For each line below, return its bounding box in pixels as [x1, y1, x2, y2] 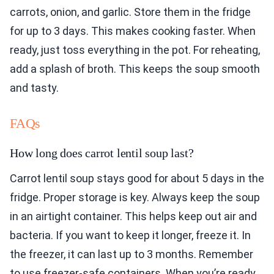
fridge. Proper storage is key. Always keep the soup [10, 191, 260, 204]
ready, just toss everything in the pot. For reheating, [10, 43, 260, 57]
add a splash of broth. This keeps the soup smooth [10, 62, 260, 76]
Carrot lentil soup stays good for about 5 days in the [10, 172, 264, 185]
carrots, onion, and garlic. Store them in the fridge [10, 6, 251, 19]
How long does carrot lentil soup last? [10, 146, 194, 160]
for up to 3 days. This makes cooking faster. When [10, 24, 256, 38]
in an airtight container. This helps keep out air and [10, 210, 257, 223]
